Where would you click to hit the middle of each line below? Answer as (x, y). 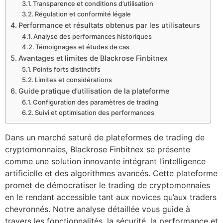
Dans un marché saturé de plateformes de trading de (105, 137)
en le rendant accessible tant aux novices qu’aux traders (111, 197)
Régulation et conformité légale (83, 14)
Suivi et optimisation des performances (95, 112)
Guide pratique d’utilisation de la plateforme (94, 91)
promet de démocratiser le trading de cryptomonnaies (108, 185)
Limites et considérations (74, 80)
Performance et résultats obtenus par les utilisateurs (109, 25)
